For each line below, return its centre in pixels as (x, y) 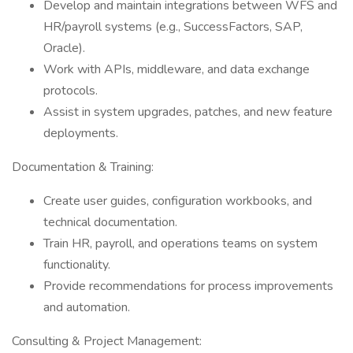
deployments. (81, 133)
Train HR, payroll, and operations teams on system (180, 243)
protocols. (71, 91)
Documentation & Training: (83, 167)
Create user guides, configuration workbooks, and (178, 201)
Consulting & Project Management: (107, 341)
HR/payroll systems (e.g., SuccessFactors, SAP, (173, 27)
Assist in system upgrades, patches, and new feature (188, 112)
